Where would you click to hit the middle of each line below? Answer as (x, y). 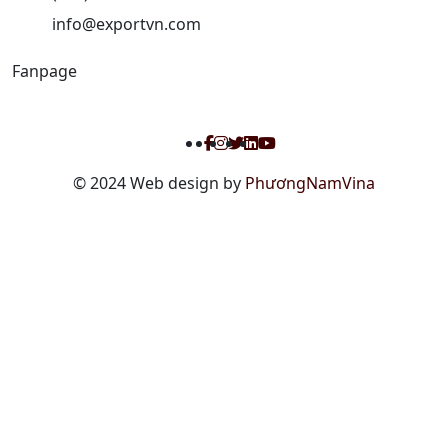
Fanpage (44, 70)
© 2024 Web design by (159, 182)
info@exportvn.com (126, 23)
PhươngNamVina (310, 182)
